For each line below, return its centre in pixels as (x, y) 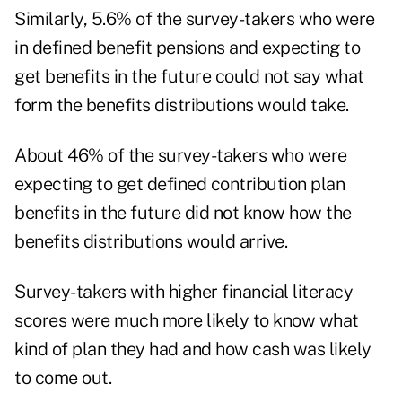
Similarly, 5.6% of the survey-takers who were (195, 19)
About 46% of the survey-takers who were (181, 156)
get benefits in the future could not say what (189, 77)
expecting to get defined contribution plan (179, 184)
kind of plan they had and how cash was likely (193, 350)
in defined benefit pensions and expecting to (187, 48)
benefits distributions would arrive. (151, 242)
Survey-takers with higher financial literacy (184, 292)
